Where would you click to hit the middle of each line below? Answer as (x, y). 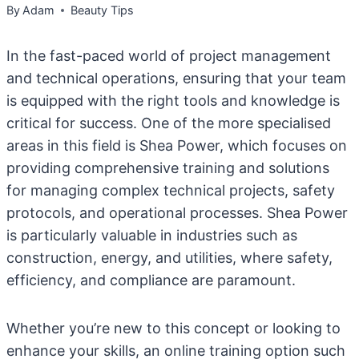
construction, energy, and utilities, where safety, (169, 258)
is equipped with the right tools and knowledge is (173, 101)
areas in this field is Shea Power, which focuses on (177, 145)
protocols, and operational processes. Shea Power (177, 213)
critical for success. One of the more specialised (169, 123)
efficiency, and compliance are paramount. (151, 280)
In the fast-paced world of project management (169, 56)
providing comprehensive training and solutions (168, 168)
